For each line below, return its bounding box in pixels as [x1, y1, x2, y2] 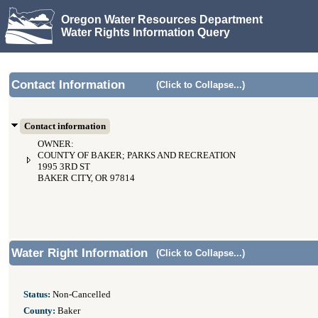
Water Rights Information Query [61, 26, 230, 38]
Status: [23, 290, 50, 300]
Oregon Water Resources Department [61, 13, 263, 26]
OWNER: [38, 139, 74, 149]
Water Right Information [11, 246, 148, 260]
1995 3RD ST [38, 162, 90, 172]
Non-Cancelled [50, 290, 111, 300]
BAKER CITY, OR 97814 [38, 173, 135, 183]
